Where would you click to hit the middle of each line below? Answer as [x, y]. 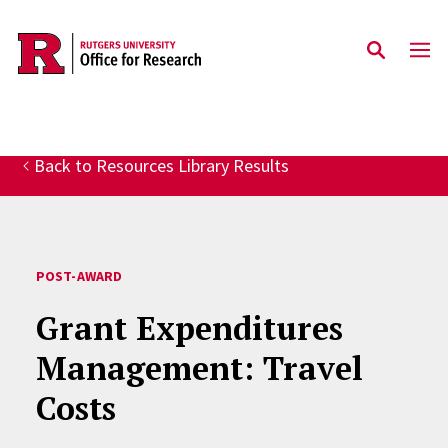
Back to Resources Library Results [161, 165]
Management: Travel [199, 368]
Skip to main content [111, 51]
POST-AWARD [79, 276]
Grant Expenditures [189, 328]
